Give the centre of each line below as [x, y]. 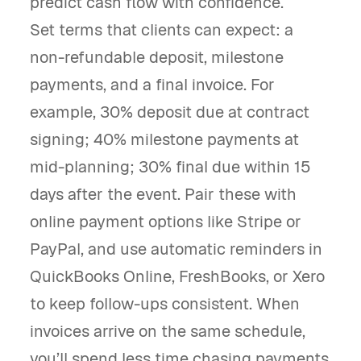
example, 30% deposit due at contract [170, 112]
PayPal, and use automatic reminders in [176, 249]
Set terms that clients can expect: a [162, 30]
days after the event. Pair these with [163, 194]
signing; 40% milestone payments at [164, 139]
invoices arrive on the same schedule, [168, 331]
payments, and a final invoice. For [152, 85]
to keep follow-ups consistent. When [165, 304]
